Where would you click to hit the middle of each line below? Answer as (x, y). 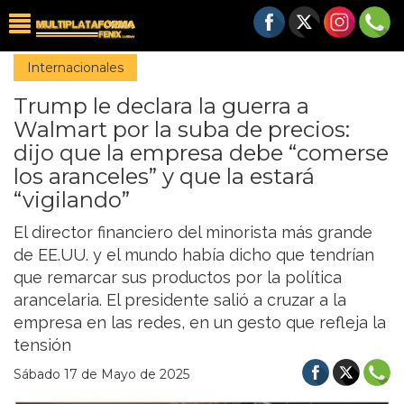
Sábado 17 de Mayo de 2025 (101, 374)
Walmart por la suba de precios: (182, 129)
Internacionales (75, 68)
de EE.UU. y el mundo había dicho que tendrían (194, 255)
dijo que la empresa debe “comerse (201, 153)
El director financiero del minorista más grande (193, 232)
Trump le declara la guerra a (161, 106)
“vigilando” (72, 200)
